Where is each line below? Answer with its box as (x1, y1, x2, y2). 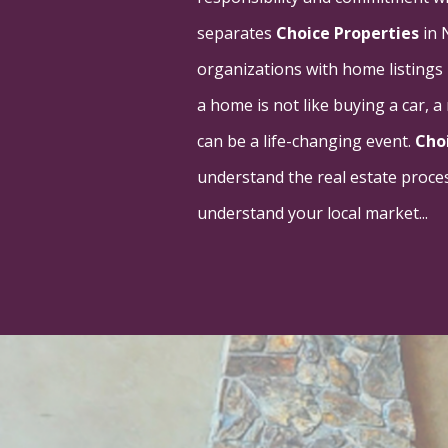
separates (197, 21, 276, 44)
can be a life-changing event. (197, 129, 415, 152)
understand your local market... (197, 201, 428, 224)
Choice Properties (276, 21, 419, 44)
